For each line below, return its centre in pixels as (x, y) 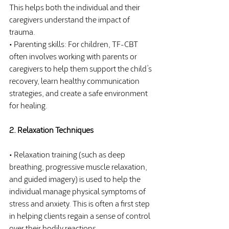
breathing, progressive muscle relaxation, (79, 166)
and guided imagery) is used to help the (76, 178)
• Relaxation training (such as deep (68, 154)
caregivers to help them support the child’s (81, 68)
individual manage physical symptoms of (78, 191)
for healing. (28, 105)
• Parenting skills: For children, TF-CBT (74, 43)
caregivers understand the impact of (70, 19)
